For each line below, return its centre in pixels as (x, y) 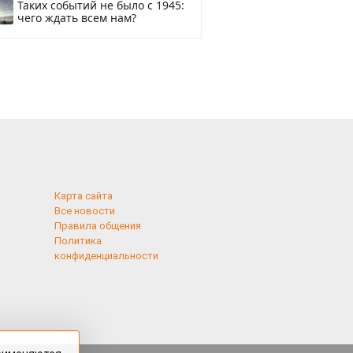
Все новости (84, 211)
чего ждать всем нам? (77, 18)
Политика (78, 241)
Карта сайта (83, 196)
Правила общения (97, 226)
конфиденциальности (106, 256)
